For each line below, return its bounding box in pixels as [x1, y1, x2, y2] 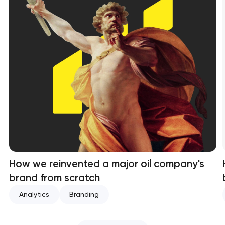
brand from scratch [9, 171, 100, 184]
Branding [69, 190, 99, 198]
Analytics [19, 190, 49, 198]
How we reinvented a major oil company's [9, 157, 204, 170]
